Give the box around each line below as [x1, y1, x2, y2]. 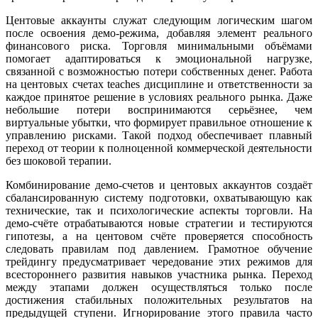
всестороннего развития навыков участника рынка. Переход [6, 268, 312, 281]
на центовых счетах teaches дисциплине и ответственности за [6, 78, 312, 91]
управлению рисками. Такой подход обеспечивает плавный [6, 129, 312, 142]
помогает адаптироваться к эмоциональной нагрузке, [6, 53, 312, 65]
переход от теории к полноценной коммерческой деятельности [6, 142, 312, 155]
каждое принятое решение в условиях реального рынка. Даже [6, 91, 312, 104]
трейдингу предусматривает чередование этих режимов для [6, 256, 312, 268]
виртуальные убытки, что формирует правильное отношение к [6, 116, 312, 129]
